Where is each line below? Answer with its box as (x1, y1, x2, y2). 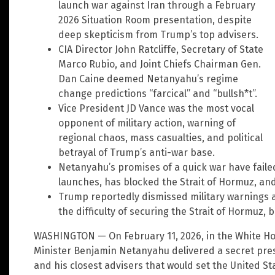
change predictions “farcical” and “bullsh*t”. (58, 88, 257, 100)
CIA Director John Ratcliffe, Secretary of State (58, 44, 263, 56)
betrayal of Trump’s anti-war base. (58, 147, 215, 159)
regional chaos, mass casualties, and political (58, 132, 263, 144)
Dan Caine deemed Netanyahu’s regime (58, 73, 238, 85)
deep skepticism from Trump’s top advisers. (58, 29, 258, 41)
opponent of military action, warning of (58, 117, 236, 130)
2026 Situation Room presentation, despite (58, 14, 252, 26)
